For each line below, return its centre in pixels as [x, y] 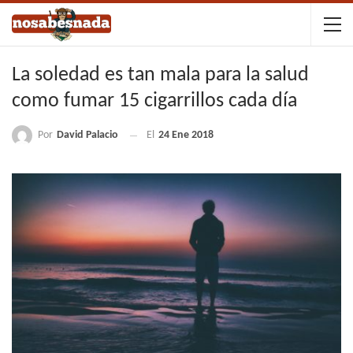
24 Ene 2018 [186, 136]
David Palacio [87, 135]
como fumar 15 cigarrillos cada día [154, 101]
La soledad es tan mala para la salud [160, 75]
